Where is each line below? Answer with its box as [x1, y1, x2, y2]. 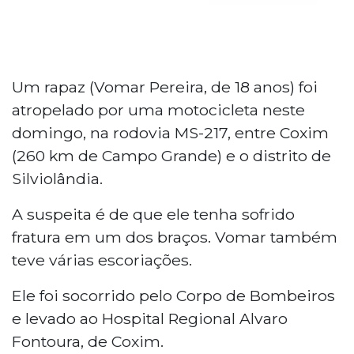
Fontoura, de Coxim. [12, 331, 164, 351]
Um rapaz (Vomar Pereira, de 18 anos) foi [12, 77, 318, 96]
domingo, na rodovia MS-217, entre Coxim [12, 122, 329, 142]
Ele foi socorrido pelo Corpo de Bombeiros [12, 285, 335, 305]
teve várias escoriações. [12, 250, 192, 269]
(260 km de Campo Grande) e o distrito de [12, 145, 331, 165]
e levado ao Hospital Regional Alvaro [12, 308, 288, 328]
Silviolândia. [12, 168, 103, 188]
